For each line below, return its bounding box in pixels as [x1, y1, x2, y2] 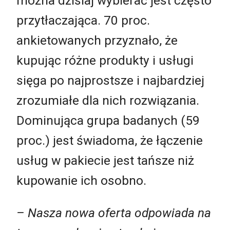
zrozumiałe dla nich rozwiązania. [16, 92, 199, 108]
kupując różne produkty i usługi [16, 52, 194, 68]
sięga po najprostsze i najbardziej [16, 72, 204, 88]
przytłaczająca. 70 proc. [16, 12, 153, 28]
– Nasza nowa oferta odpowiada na [16, 205, 211, 221]
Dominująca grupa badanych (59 [16, 112, 200, 128]
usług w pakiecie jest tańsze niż [16, 152, 194, 168]
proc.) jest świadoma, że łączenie [16, 132, 203, 148]
